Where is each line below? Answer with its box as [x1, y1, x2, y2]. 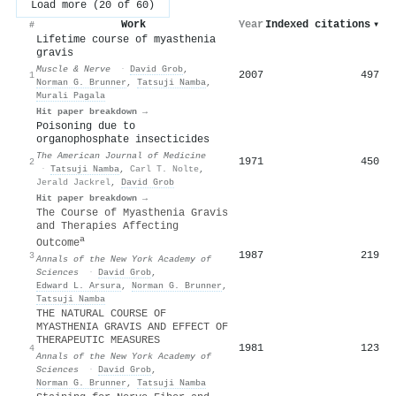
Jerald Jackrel [36, 176, 110, 187]
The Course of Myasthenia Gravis [36, 206, 228, 219]
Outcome [36, 236, 80, 249]
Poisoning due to [36, 119, 135, 133]
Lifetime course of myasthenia [36, 33, 216, 46]
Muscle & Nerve [36, 63, 110, 74]
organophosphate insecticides [36, 133, 209, 146]
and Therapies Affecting [36, 219, 179, 232]
